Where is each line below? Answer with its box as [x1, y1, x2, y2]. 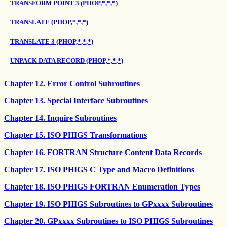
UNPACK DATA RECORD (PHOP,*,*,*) [10, 57, 123, 64]
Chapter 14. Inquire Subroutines [4, 113, 117, 122]
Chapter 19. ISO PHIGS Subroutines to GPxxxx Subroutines [4, 200, 213, 208]
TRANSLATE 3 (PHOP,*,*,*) [10, 37, 93, 45]
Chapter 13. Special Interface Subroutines [4, 96, 148, 105]
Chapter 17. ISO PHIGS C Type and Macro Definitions [4, 165, 194, 174]
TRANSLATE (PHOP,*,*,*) [10, 18, 88, 26]
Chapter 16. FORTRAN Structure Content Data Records [4, 148, 202, 157]
